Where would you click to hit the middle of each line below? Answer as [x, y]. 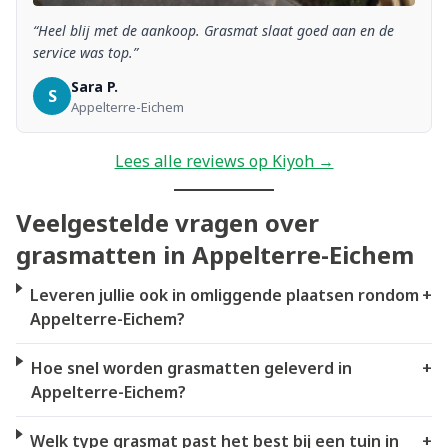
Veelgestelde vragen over [167, 222]
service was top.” [85, 52]
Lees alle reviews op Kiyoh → [224, 160]
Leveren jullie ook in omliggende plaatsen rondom [224, 294]
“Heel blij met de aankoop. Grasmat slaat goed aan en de [213, 30]
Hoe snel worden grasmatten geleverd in [191, 367]
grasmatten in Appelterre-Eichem [215, 254]
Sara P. [94, 86]
